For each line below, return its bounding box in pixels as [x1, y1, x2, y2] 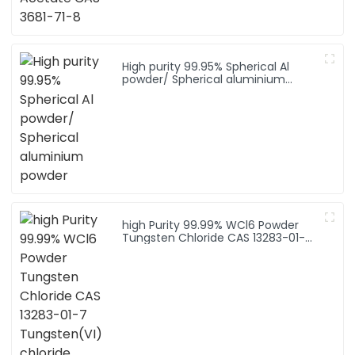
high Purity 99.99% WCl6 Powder [122, 216, 300, 233]
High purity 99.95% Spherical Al [122, 58, 290, 74]
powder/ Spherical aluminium [122, 71, 286, 87]
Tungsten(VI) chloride [122, 242, 244, 258]
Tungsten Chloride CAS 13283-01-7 [122, 229, 313, 246]
